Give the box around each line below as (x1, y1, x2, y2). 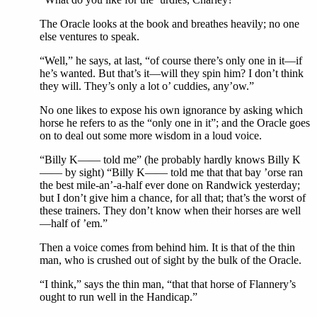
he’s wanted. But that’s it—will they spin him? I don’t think (40, 67, 304, 80)
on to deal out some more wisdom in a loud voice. (40, 129, 262, 142)
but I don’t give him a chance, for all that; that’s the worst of (40, 192, 306, 204)
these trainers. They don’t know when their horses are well (40, 204, 301, 217)
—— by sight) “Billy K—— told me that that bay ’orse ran (40, 166, 303, 179)
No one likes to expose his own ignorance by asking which (40, 104, 303, 117)
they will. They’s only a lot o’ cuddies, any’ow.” (40, 80, 254, 93)
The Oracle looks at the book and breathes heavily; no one (40, 18, 299, 30)
